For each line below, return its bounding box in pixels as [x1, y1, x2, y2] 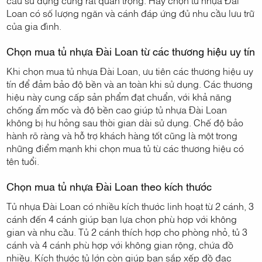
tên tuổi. [6, 154, 40, 168]
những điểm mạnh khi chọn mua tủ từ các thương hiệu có [6, 142, 244, 155]
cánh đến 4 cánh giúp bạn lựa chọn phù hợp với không [6, 212, 237, 226]
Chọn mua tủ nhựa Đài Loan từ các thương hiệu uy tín [6, 44, 256, 58]
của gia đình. [6, 19, 62, 33]
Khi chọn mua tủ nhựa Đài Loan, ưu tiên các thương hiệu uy [6, 64, 254, 78]
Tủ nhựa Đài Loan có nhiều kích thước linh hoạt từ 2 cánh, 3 [6, 199, 254, 213]
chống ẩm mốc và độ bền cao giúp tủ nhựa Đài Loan [6, 103, 227, 116]
